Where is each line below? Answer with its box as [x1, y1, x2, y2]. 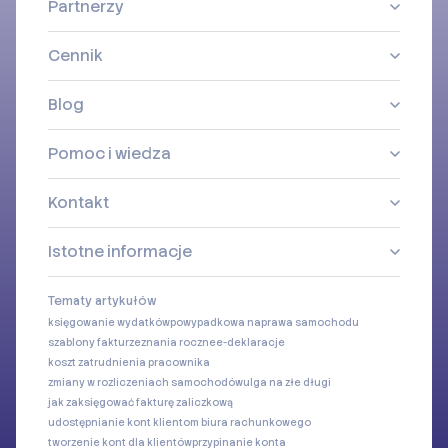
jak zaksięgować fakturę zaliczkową [48, 395, 233, 409]
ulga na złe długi [243, 375, 331, 389]
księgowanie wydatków [48, 315, 170, 329]
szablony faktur [48, 335, 129, 349]
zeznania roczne [129, 335, 216, 349]
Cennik [48, 44, 103, 66]
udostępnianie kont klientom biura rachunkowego [48, 415, 311, 429]
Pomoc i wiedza [48, 142, 171, 164]
